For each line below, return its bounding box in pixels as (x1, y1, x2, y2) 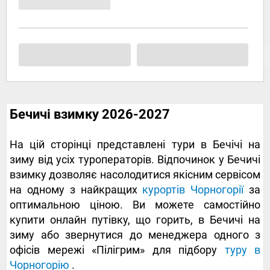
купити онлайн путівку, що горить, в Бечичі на (10, 213, 260, 227)
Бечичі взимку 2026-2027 (10, 107, 170, 122)
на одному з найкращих (10, 183, 143, 196)
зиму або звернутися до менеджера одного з (10, 228, 260, 242)
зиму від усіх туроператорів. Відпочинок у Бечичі (10, 153, 260, 166)
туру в (224, 243, 260, 257)
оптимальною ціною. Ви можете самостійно (10, 198, 260, 212)
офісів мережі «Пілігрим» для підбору (10, 243, 225, 257)
